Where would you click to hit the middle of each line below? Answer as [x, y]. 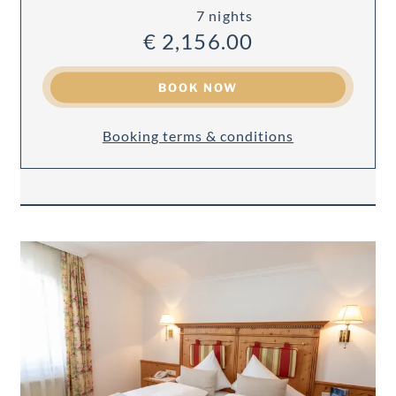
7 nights [225, 16]
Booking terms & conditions [198, 136]
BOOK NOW [198, 87]
